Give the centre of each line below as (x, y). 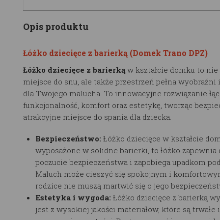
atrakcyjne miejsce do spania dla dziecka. (97, 117)
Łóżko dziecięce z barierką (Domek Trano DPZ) (115, 53)
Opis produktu (56, 26)
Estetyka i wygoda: (73, 197)
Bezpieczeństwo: (69, 138)
